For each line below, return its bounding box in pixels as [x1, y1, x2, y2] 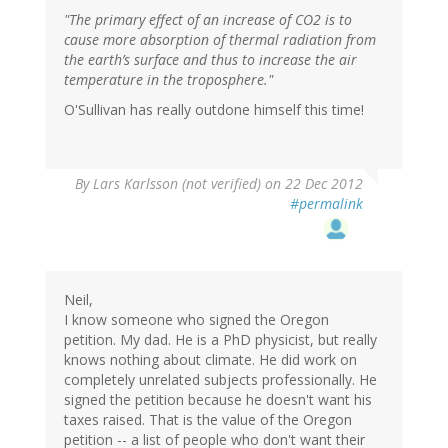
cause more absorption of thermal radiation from [64, 30, 376, 50]
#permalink [290, 194, 363, 214]
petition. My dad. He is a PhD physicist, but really [64, 330, 377, 350]
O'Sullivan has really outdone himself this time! [64, 100, 364, 120]
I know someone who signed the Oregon [64, 310, 329, 330]
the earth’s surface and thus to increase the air [64, 50, 357, 70]
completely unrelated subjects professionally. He [64, 370, 377, 390]
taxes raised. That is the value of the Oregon [64, 410, 352, 430]
